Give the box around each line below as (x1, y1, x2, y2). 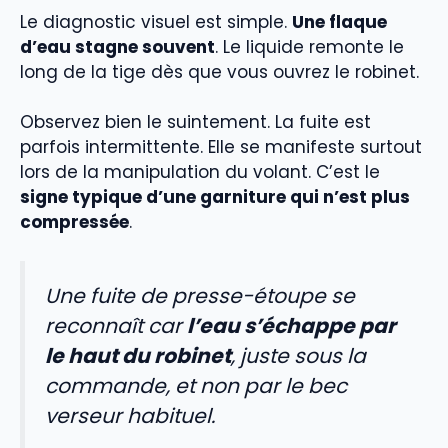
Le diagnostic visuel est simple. (20, 9, 292, 34)
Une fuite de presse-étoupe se (45, 281, 355, 310)
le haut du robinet (45, 341, 231, 370)
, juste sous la (231, 341, 366, 370)
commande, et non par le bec (45, 371, 347, 400)
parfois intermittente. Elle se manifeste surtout (20, 135, 422, 160)
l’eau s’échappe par (187, 311, 396, 340)
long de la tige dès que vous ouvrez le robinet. (20, 59, 419, 84)
